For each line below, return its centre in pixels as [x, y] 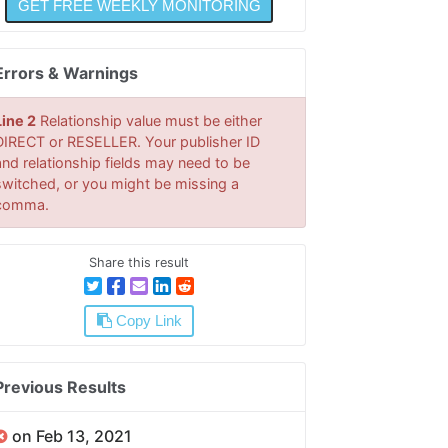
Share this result [139, 262]
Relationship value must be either [148, 120]
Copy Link [146, 320]
